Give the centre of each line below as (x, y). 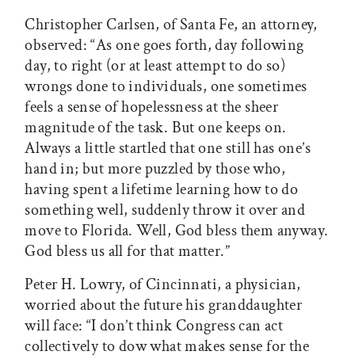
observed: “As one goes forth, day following (164, 46)
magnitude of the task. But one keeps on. (156, 128)
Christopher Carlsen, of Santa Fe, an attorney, (171, 25)
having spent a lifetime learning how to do (162, 190)
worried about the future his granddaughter (164, 305)
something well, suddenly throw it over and (165, 210)
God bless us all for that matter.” (127, 252)
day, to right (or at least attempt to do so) (155, 66)
